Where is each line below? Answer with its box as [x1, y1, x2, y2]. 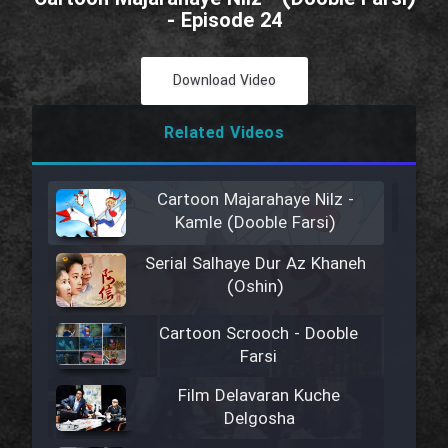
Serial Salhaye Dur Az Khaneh [144, 251, 366, 279]
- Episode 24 [166, 6, 282, 37]
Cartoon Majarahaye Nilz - [156, 187, 354, 214]
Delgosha [223, 406, 295, 434]
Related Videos [164, 121, 284, 146]
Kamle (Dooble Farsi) [175, 210, 335, 237]
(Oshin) [227, 274, 283, 302]
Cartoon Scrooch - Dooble [159, 321, 359, 349]
